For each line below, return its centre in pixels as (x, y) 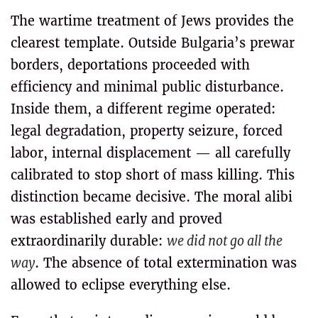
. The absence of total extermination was (166, 263)
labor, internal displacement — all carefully (150, 153)
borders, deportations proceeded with (130, 65)
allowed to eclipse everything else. (121, 285)
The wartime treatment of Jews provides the (152, 21)
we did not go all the (225, 241)
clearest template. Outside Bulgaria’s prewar (153, 43)
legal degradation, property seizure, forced (147, 131)
